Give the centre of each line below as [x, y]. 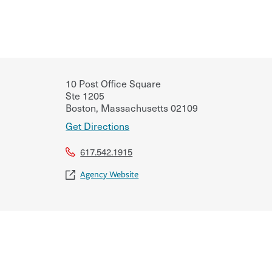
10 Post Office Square [114, 83]
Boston [81, 107]
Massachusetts [134, 107]
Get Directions [98, 125]
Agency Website [110, 174]
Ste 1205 [85, 95]
